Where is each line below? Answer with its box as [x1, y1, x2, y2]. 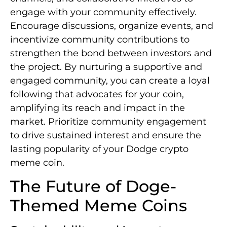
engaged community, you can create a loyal [10, 74, 210, 86]
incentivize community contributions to [10, 33, 190, 45]
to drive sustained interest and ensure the [10, 129, 201, 141]
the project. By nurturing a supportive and [10, 61, 202, 72]
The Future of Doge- [10, 176, 176, 197]
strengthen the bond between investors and [10, 47, 212, 59]
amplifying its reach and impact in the [10, 102, 185, 113]
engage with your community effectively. [10, 6, 197, 18]
